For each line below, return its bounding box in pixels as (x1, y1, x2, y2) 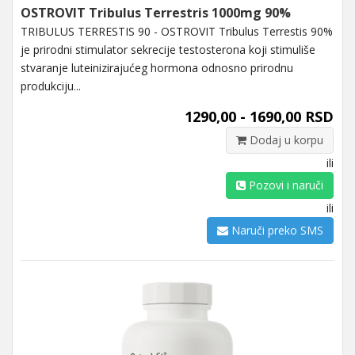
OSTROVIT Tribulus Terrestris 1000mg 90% (21, 3, 291, 21)
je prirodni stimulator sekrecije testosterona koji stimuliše (21, 41, 315, 57)
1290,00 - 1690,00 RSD (185, 106, 334, 126)
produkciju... (21, 78, 81, 94)
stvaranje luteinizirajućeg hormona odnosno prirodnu (21, 59, 293, 75)
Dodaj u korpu (246, 132, 323, 147)
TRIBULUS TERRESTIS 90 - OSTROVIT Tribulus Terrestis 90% (21, 23, 333, 39)
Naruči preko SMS (228, 222, 323, 238)
